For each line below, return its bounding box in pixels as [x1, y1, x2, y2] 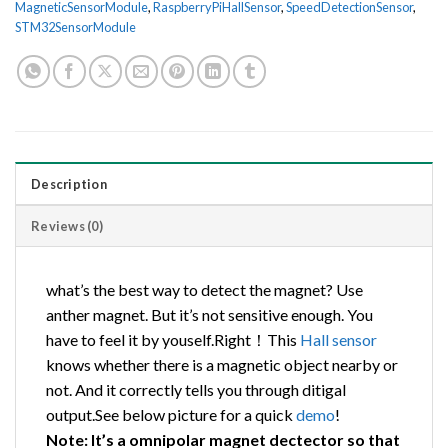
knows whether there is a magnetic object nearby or [46, 354, 398, 374]
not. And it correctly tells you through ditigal [46, 379, 346, 399]
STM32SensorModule [15, 18, 136, 35]
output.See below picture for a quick [46, 404, 296, 424]
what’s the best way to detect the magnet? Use [46, 279, 363, 299]
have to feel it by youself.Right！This [46, 329, 300, 349]
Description [31, 175, 107, 192]
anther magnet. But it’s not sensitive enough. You [46, 304, 373, 324]
